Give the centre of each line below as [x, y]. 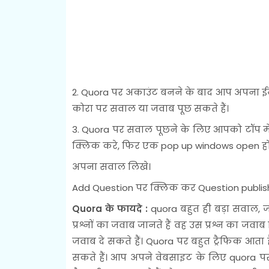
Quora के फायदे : [111, 208]
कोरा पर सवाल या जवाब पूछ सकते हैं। [150, 108]
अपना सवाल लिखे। [111, 166]
